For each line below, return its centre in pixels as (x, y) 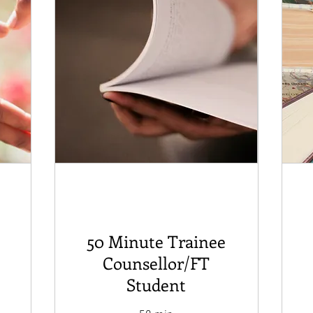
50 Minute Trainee (156, 241)
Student (156, 284)
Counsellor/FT (156, 262)
